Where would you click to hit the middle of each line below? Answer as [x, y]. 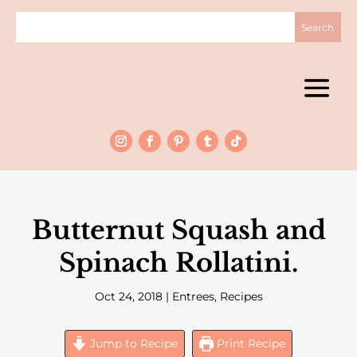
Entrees [193, 297]
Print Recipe [250, 344]
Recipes [241, 297]
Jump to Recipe [132, 344]
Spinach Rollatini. [178, 263]
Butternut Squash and [178, 231]
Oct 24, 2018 [128, 297]
